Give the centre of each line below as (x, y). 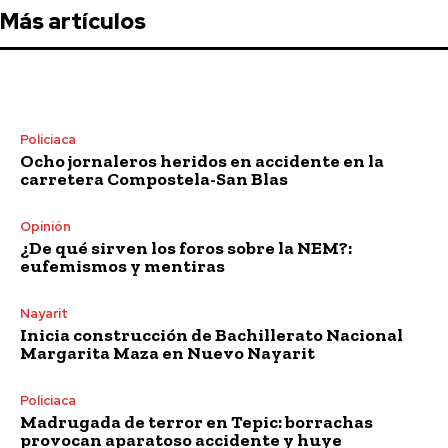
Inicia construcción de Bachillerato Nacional (211, 334)
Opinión (45, 226)
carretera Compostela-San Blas (154, 178)
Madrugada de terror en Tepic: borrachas (196, 421)
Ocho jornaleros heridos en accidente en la (202, 160)
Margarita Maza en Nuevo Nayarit (167, 352)
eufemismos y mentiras (122, 265)
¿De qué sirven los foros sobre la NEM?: (186, 247)
